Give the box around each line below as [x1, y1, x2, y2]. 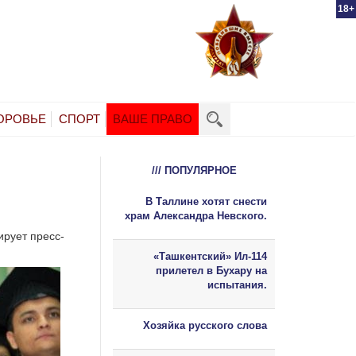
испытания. [207, 278, 267, 291]
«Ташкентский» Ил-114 [153, 250, 267, 262]
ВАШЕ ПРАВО [113, 111, 192, 126]
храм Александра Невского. [125, 209, 267, 222]
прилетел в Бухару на [156, 264, 267, 277]
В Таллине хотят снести [145, 195, 267, 207]
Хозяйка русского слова [143, 319, 267, 331]
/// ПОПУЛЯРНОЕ [151, 164, 237, 176]
